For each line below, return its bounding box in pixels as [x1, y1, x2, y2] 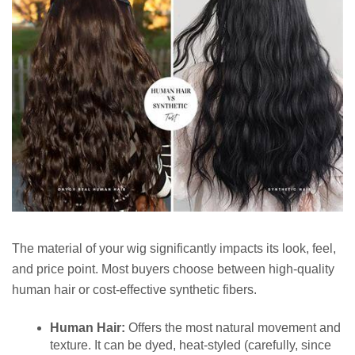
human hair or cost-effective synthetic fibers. [12, 282, 257, 296]
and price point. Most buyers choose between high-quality [12, 261, 334, 276]
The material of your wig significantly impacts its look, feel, [12, 241, 336, 255]
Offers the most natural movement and [125, 320, 341, 334]
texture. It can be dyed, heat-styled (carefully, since [50, 338, 331, 352]
